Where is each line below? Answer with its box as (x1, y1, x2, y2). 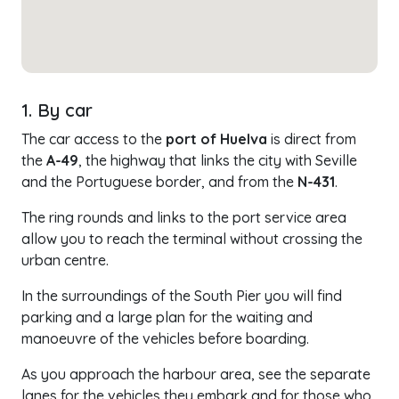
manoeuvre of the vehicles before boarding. (21, 330, 309, 347)
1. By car (21, 99, 93, 121)
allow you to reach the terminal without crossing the (21, 230, 362, 248)
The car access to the (21, 130, 166, 148)
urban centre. (21, 251, 109, 269)
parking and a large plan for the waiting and (21, 308, 313, 326)
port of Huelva (166, 130, 267, 148)
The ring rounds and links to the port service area (21, 208, 346, 226)
